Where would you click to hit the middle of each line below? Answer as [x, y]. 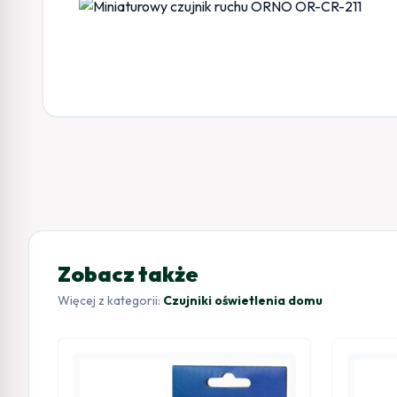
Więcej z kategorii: [110, 300]
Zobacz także [128, 273]
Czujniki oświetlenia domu [243, 300]
